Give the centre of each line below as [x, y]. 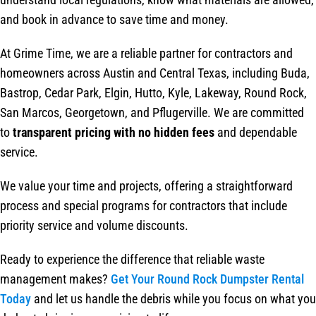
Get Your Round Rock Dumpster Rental [207, 279]
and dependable [256, 133]
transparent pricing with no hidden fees [114, 133]
